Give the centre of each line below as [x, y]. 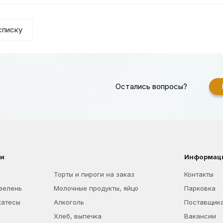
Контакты [199, 174]
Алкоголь [69, 202]
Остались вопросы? [152, 86]
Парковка [200, 188]
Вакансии [200, 216]
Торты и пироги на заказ [94, 174]
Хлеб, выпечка [77, 216]
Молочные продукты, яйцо [96, 188]
